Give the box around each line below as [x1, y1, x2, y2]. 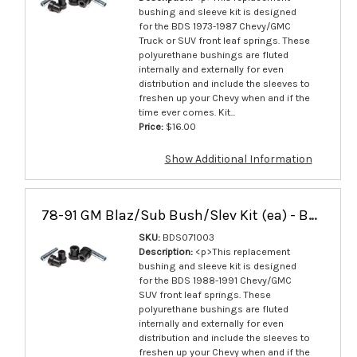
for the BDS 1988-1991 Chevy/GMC [138, 273, 292, 286]
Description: [138, 245, 193, 257]
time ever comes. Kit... [138, 105, 235, 118]
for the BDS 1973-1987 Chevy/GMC [138, 19, 291, 32]
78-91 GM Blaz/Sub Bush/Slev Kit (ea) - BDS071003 [308, 206, 317, 224]
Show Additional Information [164, 151, 312, 166]
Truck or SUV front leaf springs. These [138, 33, 310, 46]
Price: [138, 120, 163, 132]
